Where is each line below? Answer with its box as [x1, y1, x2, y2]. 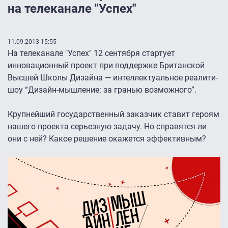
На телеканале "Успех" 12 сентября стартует [8, 48, 175, 59]
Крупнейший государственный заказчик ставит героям [8, 109, 219, 120]
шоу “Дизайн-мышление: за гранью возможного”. [8, 85, 196, 95]
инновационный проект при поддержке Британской [8, 61, 205, 71]
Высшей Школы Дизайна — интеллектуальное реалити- [8, 73, 218, 83]
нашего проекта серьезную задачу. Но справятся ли [8, 122, 207, 132]
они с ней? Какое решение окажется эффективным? [8, 134, 206, 144]
